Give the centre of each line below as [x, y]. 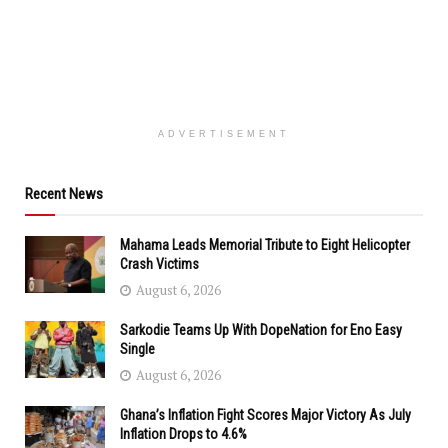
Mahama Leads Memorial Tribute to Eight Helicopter [265, 244]
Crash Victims [159, 263]
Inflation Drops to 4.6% [185, 433]
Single [137, 348]
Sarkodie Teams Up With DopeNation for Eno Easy [261, 329]
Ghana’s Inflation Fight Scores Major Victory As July [265, 414]
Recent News [64, 193]
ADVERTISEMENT [224, 133]
